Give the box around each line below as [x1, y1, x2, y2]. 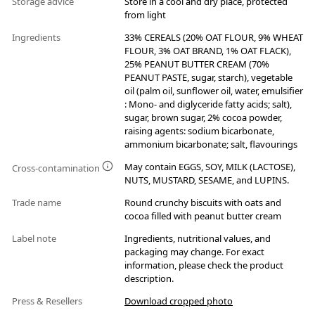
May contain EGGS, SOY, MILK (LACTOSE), [124, 160, 295, 174]
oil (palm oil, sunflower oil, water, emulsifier [124, 84, 303, 98]
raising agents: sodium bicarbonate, [124, 124, 274, 138]
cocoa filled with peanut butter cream [124, 210, 281, 223]
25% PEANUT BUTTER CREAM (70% [124, 58, 269, 71]
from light [124, 8, 166, 22]
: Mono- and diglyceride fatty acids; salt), [124, 98, 292, 111]
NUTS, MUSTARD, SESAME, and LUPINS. [124, 174, 289, 187]
